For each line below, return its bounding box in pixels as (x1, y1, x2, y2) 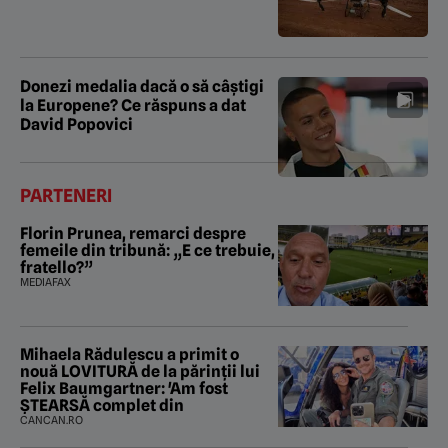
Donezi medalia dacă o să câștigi (20, 77, 264, 97)
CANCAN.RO (20, 412, 83, 427)
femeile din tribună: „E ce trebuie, (20, 241, 275, 261)
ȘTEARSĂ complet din (20, 395, 184, 415)
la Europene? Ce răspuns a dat (20, 96, 246, 116)
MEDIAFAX (20, 275, 71, 290)
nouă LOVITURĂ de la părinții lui (20, 361, 260, 381)
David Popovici (20, 115, 133, 135)
